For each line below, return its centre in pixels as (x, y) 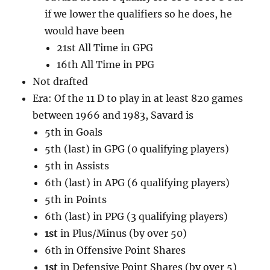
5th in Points (76, 200)
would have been (85, 31)
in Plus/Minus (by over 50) (124, 234)
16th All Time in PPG (106, 65)
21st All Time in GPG (105, 48)
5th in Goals (74, 132)
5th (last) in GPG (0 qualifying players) (137, 149)
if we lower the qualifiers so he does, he (139, 14)
